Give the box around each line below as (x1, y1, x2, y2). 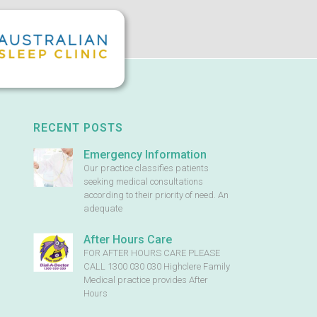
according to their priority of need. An (83, 189, 229, 200)
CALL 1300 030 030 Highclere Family (83, 260, 230, 272)
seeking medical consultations (83, 175, 203, 187)
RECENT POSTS (33, 120, 123, 134)
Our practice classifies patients (83, 162, 209, 173)
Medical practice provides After (83, 274, 208, 285)
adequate (83, 202, 122, 214)
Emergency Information (83, 147, 207, 161)
